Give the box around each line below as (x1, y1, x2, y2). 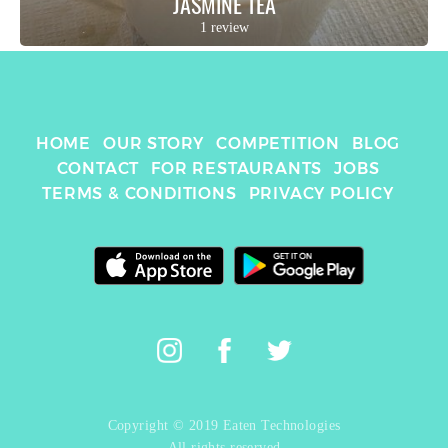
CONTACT (56, 159, 140, 178)
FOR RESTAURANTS (151, 159, 323, 178)
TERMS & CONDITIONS (42, 184, 237, 203)
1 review (199, 20, 249, 35)
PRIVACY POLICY (248, 184, 394, 203)
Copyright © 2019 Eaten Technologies (107, 418, 341, 433)
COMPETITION (216, 134, 340, 153)
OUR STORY (102, 134, 205, 153)
